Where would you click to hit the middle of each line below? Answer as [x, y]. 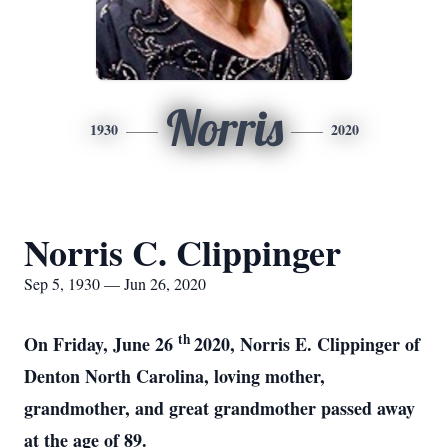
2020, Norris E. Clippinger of [307, 344]
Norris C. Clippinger [182, 252]
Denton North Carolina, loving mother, [174, 376]
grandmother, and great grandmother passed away [219, 408]
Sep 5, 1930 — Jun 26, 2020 [115, 283]
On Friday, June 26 [101, 344]
